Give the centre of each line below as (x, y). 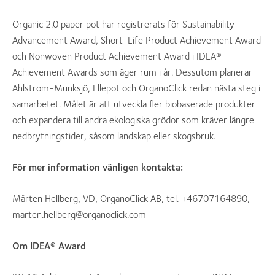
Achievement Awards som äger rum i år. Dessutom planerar (132, 72)
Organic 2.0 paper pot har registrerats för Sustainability (123, 24)
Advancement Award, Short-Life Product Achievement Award (137, 40)
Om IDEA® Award (49, 246)
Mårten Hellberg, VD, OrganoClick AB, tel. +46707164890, (131, 199)
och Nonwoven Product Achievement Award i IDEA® (117, 56)
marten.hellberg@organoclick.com (79, 215)
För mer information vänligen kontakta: (98, 167)
